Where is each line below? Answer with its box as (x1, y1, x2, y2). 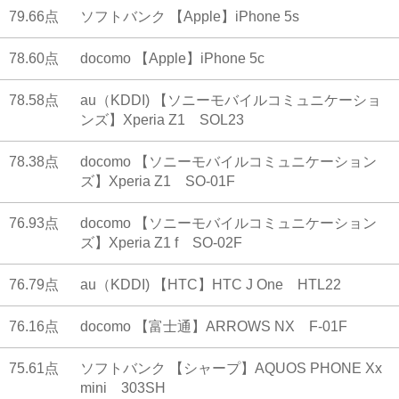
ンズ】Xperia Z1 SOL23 (80, 112, 244, 128)
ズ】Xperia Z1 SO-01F (80, 174, 235, 190)
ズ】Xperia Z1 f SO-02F (80, 235, 242, 251)
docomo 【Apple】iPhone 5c (80, 51, 265, 67)
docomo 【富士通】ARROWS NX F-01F (80, 319, 347, 335)
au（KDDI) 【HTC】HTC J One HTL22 (80, 277, 341, 293)
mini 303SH (80, 380, 166, 396)
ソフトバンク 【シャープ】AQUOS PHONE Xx (80, 361, 382, 377)
